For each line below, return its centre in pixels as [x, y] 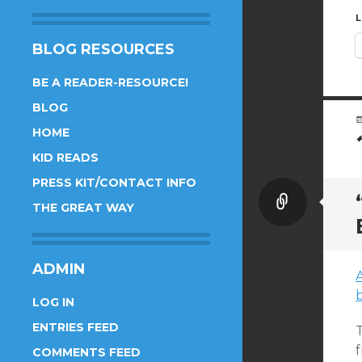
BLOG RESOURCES [103, 49]
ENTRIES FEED [76, 327]
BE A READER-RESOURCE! [110, 82]
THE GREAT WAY [83, 207]
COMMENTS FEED [86, 352]
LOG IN [53, 302]
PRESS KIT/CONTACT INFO [114, 182]
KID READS [65, 157]
